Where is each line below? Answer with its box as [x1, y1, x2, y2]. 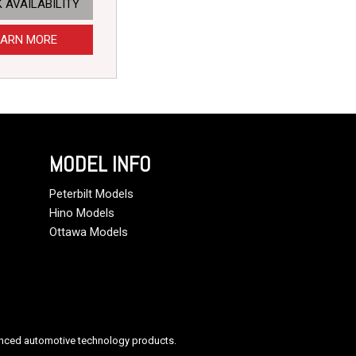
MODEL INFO [49, 151, 151, 179]
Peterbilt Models [49, 187, 133, 202]
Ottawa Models [49, 225, 128, 240]
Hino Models [49, 206, 114, 221]
